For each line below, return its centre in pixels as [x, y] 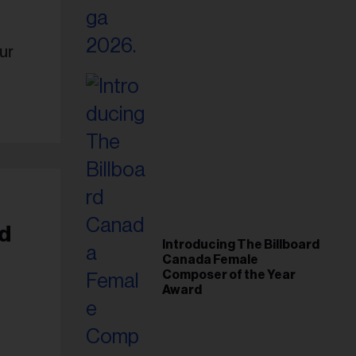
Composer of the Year [229, 275]
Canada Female [210, 259]
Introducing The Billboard [241, 244]
